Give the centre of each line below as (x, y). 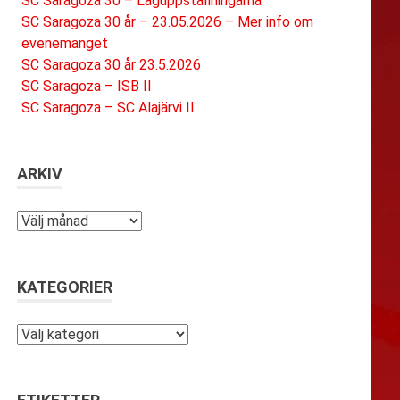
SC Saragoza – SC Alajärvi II (108, 108)
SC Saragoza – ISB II (87, 87)
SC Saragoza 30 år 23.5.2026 (111, 65)
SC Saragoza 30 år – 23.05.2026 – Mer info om (167, 22)
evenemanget (65, 44)
